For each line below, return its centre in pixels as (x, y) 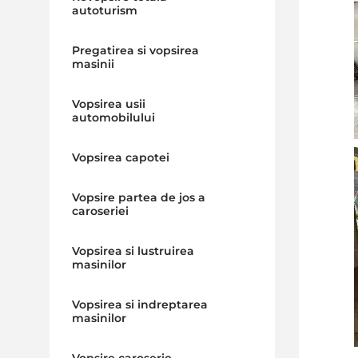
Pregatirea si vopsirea (135, 50)
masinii (93, 64)
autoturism (104, 10)
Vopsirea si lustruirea (133, 251)
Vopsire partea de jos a (138, 197)
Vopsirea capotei (120, 157)
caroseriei (100, 211)
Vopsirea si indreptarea (139, 304)
